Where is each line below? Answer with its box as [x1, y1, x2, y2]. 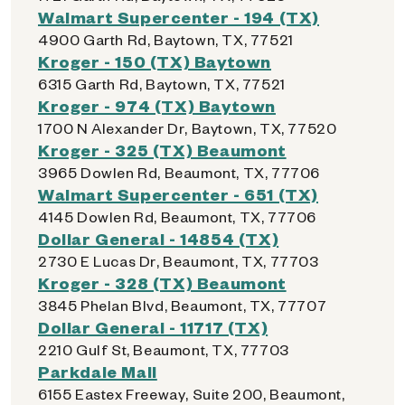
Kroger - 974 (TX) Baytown [38, 95, 276, 116]
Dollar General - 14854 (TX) [38, 228, 279, 249]
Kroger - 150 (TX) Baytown [38, 51, 271, 71]
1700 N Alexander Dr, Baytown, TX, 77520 [38, 118, 337, 137]
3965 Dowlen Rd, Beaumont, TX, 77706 [38, 163, 320, 182]
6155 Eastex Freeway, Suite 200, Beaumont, [38, 384, 345, 403]
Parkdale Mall [38, 361, 157, 381]
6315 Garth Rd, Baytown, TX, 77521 [38, 74, 286, 93]
